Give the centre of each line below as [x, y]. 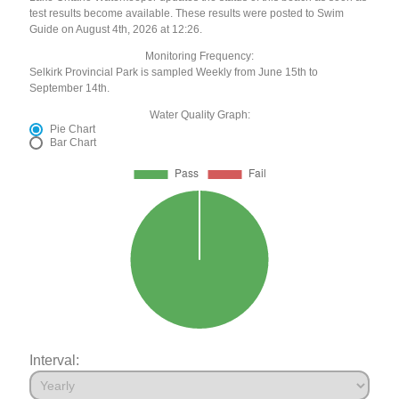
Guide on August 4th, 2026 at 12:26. [116, 29]
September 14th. [70, 88]
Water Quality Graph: [199, 114]
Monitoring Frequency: [199, 56]
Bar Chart [73, 142]
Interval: [55, 359]
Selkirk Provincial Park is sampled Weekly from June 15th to [174, 72]
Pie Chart [73, 129]
